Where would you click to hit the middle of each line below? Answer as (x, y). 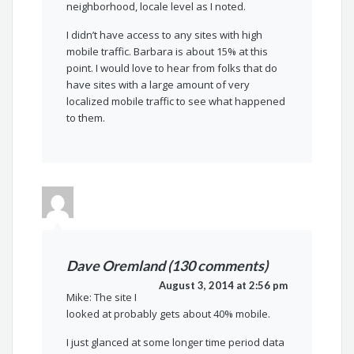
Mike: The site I (102, 298)
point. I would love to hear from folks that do (172, 68)
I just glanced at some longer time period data (176, 343)
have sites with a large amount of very (158, 85)
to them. (86, 118)
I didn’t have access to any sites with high (165, 35)
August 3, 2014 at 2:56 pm (223, 286)
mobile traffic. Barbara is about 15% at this (168, 52)
